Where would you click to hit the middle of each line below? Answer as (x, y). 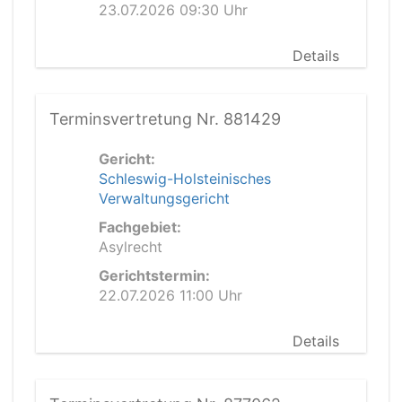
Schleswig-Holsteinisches (185, 179)
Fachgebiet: (140, 227)
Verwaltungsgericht (164, 198)
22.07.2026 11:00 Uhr (170, 295)
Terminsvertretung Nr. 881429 (165, 119)
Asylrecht (131, 247)
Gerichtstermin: (154, 275)
